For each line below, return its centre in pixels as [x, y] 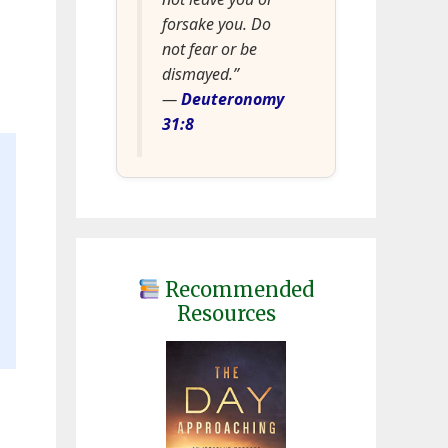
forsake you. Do [216, 23]
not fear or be [209, 48]
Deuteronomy [232, 98]
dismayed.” [200, 73]
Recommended [237, 289]
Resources [226, 313]
